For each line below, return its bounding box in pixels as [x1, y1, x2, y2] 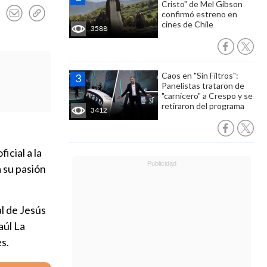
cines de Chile [162, 19, 213, 29]
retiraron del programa [162, 101, 244, 111]
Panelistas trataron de [162, 80, 244, 91]
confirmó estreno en [162, 9, 237, 19]
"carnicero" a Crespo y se [162, 91, 253, 101]
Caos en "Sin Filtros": [162, 70, 238, 80]
